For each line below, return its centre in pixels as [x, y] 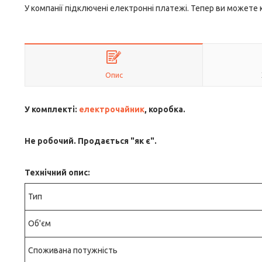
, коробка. [165, 109]
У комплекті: [52, 109]
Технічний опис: [57, 173]
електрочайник [112, 109]
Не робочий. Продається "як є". [91, 141]
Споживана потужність [73, 250]
